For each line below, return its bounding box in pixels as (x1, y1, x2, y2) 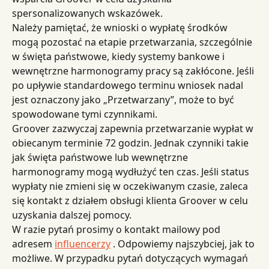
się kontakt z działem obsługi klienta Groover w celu (12, 193, 250, 207)
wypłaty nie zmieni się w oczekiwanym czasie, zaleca (12, 179, 250, 193)
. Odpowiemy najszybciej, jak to (110, 237, 257, 250)
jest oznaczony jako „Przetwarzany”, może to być (12, 92, 237, 106)
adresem (12, 237, 55, 250)
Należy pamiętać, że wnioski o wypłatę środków (12, 20, 230, 34)
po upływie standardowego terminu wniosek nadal (12, 78, 246, 92)
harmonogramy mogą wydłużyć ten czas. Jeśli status (12, 165, 252, 178)
